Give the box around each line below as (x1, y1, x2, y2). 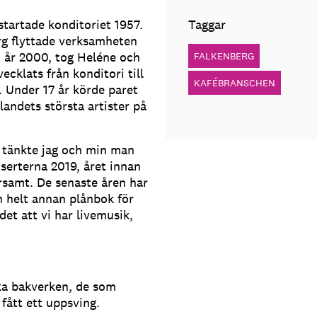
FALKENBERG (193, 49, 254, 62)
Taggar (188, 16, 226, 33)
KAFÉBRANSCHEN (193, 76, 275, 89)
